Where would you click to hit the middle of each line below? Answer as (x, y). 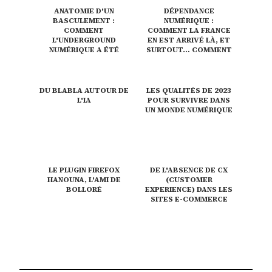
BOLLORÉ (84, 190)
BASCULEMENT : (84, 21)
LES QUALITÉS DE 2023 (189, 91)
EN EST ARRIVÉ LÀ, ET (189, 40)
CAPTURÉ (84, 60)
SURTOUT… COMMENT (189, 50)
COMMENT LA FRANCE (189, 31)
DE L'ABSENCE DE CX (189, 170)
